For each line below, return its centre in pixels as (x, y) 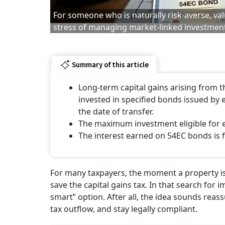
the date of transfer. (116, 112)
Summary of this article (110, 65)
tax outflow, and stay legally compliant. (124, 209)
